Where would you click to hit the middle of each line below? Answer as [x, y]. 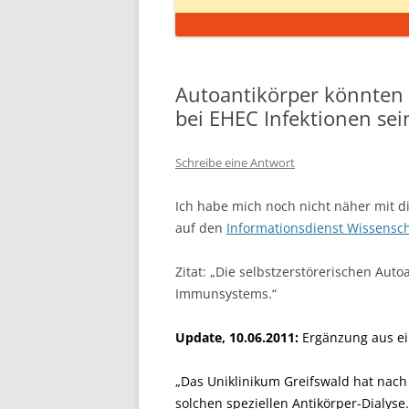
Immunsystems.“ [226, 294]
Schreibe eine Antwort [235, 163]
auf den [201, 228]
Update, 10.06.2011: [237, 337]
